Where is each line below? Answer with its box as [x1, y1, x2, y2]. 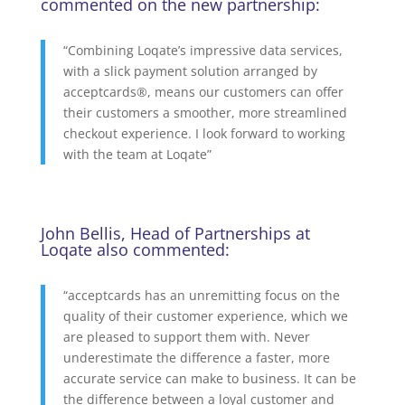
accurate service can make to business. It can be [62, 370, 356, 387]
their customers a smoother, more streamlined [62, 104, 347, 121]
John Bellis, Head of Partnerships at [40, 222, 310, 244]
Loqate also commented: [40, 239, 230, 260]
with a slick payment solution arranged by [62, 62, 317, 80]
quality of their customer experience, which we [62, 307, 348, 325]
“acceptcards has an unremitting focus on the [62, 287, 340, 304]
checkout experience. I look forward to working [62, 125, 345, 142]
